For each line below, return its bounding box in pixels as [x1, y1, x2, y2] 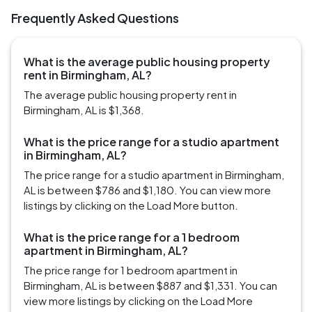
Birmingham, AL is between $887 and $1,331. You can [24, 279, 277, 292]
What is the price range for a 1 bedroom [24, 230, 240, 245]
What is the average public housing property [24, 54, 270, 70]
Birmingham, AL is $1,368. [24, 103, 144, 117]
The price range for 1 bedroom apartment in [24, 263, 237, 277]
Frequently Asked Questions [11, 10, 179, 26]
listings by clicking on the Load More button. [24, 198, 238, 212]
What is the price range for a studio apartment [24, 134, 279, 150]
